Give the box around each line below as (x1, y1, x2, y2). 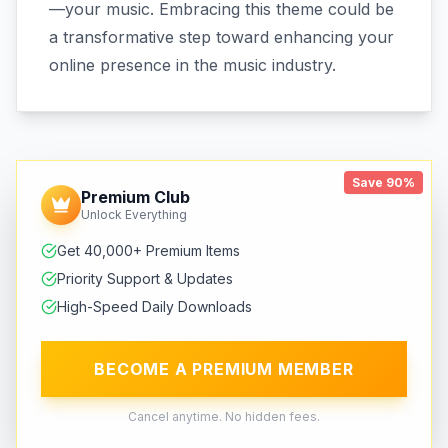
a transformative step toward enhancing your (49, 26, 394, 47)
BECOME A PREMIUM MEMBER (94, 358, 354, 379)
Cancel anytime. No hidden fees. (128, 408, 320, 424)
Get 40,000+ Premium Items (57, 241, 240, 259)
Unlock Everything (81, 206, 187, 222)
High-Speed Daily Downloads (57, 297, 252, 315)
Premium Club (81, 186, 190, 207)
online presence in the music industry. (49, 54, 336, 75)
